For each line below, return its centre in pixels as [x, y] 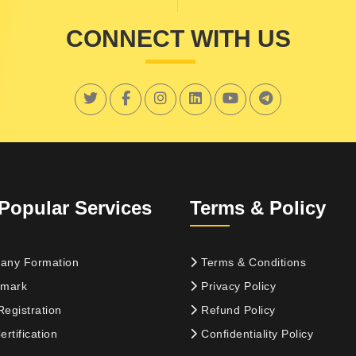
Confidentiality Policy [255, 333]
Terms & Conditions [252, 262]
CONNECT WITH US [178, 38]
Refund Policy [236, 310]
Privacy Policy [236, 286]
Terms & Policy [258, 207]
